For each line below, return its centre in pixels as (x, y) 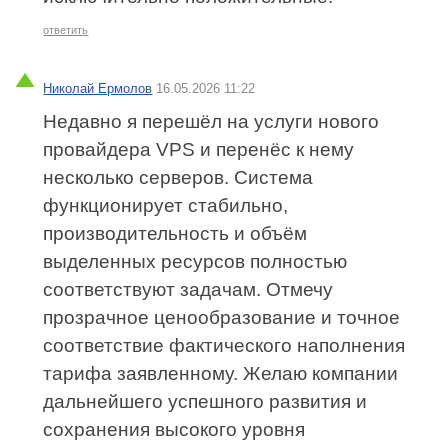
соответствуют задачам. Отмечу (188, 289)
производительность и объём (175, 233)
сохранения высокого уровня (174, 429)
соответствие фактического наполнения (224, 345)
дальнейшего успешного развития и (205, 401)
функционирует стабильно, (166, 205)
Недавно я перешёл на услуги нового (211, 121)
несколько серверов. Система (178, 177)
